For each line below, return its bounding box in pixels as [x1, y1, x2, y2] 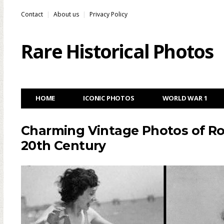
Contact [21, 10, 43, 18]
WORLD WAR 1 [162, 93, 207, 102]
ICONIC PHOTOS [83, 93, 134, 102]
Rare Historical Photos [21, 38, 213, 64]
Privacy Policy [89, 10, 127, 18]
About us [53, 10, 79, 18]
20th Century [21, 138, 106, 153]
